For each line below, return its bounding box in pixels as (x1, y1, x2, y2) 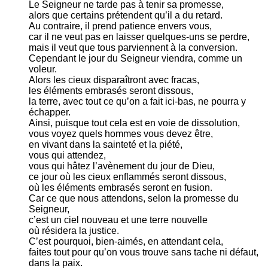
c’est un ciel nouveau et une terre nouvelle (29, 214, 208, 225)
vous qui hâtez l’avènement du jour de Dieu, (29, 160, 215, 171)
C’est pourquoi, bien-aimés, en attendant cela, (29, 236, 223, 246)
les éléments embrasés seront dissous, (29, 85, 193, 96)
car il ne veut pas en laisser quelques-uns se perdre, (29, 31, 249, 42)
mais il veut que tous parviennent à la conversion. (29, 42, 237, 53)
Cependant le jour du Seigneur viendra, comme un (29, 53, 242, 63)
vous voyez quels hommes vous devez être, (29, 128, 213, 139)
